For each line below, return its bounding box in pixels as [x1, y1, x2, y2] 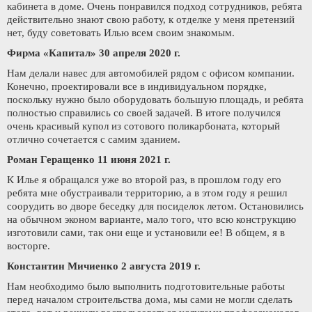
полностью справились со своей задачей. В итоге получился [7, 107, 281, 119]
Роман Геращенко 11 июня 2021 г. [7, 154, 171, 166]
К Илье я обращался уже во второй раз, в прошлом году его [7, 174, 281, 186]
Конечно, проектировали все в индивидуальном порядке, [7, 81, 267, 93]
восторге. [7, 240, 50, 252]
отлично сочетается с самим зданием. [7, 134, 180, 146]
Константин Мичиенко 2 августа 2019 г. [7, 260, 201, 272]
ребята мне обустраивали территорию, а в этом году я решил [7, 187, 287, 199]
